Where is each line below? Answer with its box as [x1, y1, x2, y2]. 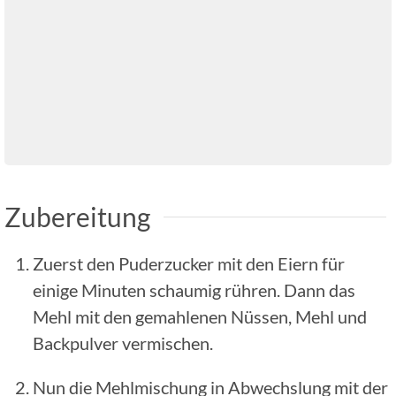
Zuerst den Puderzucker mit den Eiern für [33, 252, 345, 274]
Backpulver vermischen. [33, 331, 213, 354]
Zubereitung [4, 200, 150, 232]
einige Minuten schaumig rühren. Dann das [33, 278, 355, 301]
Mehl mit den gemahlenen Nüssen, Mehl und [33, 305, 367, 327]
